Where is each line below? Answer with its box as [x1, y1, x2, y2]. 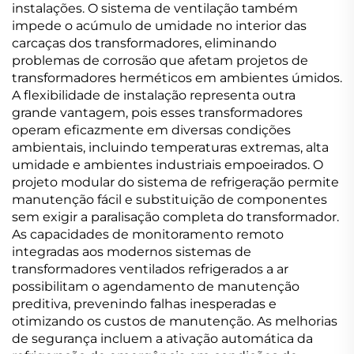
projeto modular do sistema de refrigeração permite [12, 175, 339, 190]
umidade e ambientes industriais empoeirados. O [12, 157, 323, 172]
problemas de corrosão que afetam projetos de [12, 53, 308, 68]
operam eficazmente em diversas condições [12, 122, 291, 137]
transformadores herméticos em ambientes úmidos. [12, 70, 342, 85]
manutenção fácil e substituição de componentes [12, 192, 327, 207]
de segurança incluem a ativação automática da [12, 331, 313, 346]
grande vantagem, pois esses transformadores [12, 105, 303, 120]
